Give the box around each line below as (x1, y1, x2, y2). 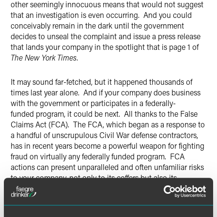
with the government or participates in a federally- (11, 98, 176, 108)
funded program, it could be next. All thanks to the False (11, 108, 198, 119)
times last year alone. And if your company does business (11, 87, 201, 97)
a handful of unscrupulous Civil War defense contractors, (11, 130, 198, 140)
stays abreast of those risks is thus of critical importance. (11, 204, 196, 215)
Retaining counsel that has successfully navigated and (11, 194, 192, 204)
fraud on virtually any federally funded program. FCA (11, 151, 185, 161)
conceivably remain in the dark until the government (11, 20, 184, 31)
